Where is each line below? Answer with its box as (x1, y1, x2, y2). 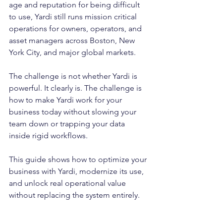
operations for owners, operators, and (9, 24, 144, 33)
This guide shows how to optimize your (9, 155, 149, 164)
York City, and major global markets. (9, 48, 136, 57)
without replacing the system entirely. (9, 190, 140, 200)
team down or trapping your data (9, 119, 127, 128)
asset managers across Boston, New (9, 36, 137, 45)
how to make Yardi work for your (9, 95, 124, 105)
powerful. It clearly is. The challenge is (9, 83, 144, 93)
